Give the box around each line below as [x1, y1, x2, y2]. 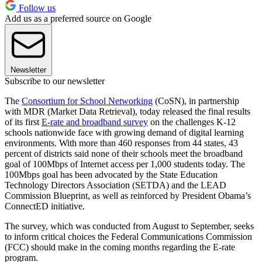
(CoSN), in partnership [153, 95, 239, 106]
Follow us [16, 2, 56, 13]
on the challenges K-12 [148, 116, 236, 127]
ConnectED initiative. [5, 201, 85, 211]
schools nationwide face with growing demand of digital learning [5, 127, 244, 137]
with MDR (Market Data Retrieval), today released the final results [5, 106, 250, 116]
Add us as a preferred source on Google [5, 13, 151, 23]
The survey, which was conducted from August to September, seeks [5, 220, 254, 231]
